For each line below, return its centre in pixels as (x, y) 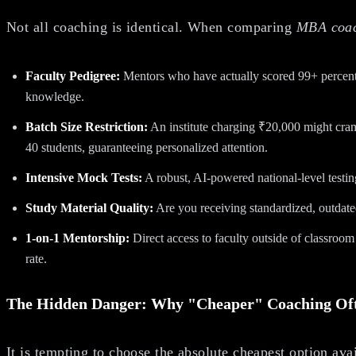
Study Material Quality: (89, 208)
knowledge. (55, 97)
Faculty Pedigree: (73, 76)
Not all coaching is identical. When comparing (151, 27)
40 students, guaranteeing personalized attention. (147, 148)
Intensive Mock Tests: (84, 178)
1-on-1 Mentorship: (77, 238)
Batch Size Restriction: (87, 127)
